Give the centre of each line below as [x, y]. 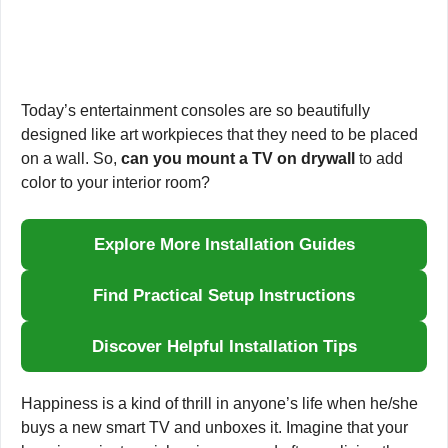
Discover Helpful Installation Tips [224, 346]
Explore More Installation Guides [224, 244]
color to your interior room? [115, 182]
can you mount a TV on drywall [238, 158]
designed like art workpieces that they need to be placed [219, 134]
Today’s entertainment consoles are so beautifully [195, 110]
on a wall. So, [71, 158]
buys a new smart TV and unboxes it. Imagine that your [214, 427]
